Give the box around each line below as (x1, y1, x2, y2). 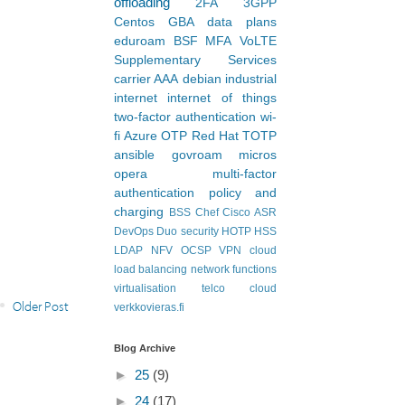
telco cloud (201, 282, 277, 295)
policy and (208, 186, 277, 200)
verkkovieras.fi (114, 301, 184, 314)
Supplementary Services (114, 53, 277, 67)
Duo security (156, 225, 219, 238)
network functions (190, 263, 278, 276)
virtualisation (114, 282, 176, 295)
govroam (171, 148, 222, 162)
